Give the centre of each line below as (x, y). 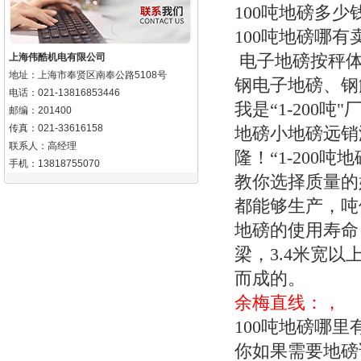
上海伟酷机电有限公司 (57, 57)
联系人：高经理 (43, 146)
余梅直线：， (288, 303)
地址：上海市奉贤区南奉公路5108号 (88, 75)
